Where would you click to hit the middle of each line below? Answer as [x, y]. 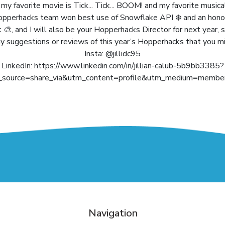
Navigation [113, 213]
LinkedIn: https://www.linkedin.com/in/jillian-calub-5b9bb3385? [113, 66]
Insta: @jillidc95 [113, 54]
